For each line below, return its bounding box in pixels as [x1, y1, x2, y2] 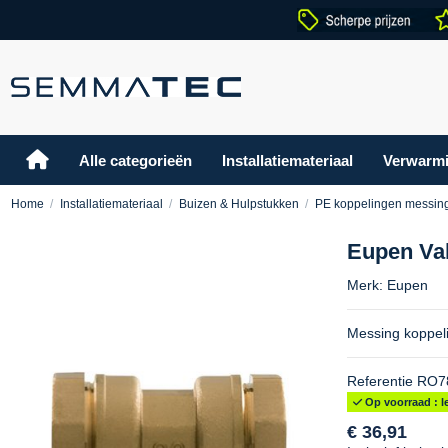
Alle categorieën [78, 151, 192, 169]
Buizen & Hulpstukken [178, 197, 299, 212]
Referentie [346, 373, 413, 390]
